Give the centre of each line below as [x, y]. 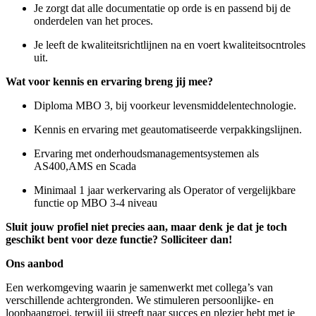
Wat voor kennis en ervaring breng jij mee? [109, 81]
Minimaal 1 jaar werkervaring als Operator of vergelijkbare [165, 190]
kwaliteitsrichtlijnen [126, 44]
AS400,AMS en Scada [85, 166]
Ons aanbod [35, 263]
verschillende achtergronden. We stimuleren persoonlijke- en [140, 300]
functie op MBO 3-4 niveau [96, 202]
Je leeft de [57, 44]
